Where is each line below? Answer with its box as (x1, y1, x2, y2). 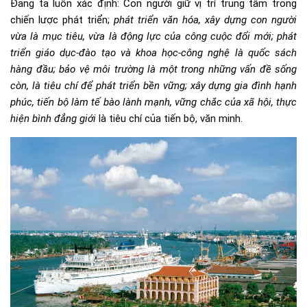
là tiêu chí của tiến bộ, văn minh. (96, 112, 243, 125)
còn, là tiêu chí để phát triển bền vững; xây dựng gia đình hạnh (10, 79, 297, 92)
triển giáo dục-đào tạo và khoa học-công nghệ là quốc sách (10, 46, 297, 59)
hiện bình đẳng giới (10, 112, 96, 125)
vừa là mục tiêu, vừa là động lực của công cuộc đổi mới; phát (10, 29, 297, 42)
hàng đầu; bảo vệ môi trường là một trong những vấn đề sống (10, 62, 297, 75)
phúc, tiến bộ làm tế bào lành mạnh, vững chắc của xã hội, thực (10, 95, 297, 108)
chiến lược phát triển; (10, 13, 114, 26)
